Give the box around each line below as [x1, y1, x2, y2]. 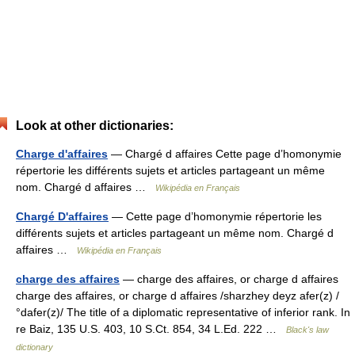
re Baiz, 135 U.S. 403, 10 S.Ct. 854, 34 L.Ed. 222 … [16, 323, 286, 335]
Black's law [286, 325, 329, 334]
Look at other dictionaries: [16, 119, 174, 132]
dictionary [16, 342, 53, 352]
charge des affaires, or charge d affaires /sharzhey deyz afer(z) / [16, 289, 339, 302]
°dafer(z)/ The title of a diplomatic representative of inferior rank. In [16, 306, 350, 319]
